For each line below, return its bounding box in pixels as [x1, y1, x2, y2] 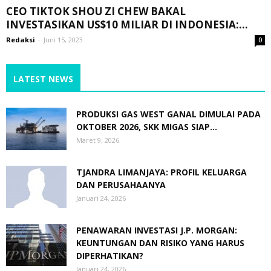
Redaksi [6, 34, 35, 44]
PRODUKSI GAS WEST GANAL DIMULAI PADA [76, 108, 261, 120]
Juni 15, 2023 [44, 34, 83, 44]
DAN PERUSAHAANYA [76, 178, 166, 191]
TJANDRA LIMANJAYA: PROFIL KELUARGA [76, 166, 247, 178]
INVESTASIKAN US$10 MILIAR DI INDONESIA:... [6, 17, 248, 31]
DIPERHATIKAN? [76, 249, 143, 261]
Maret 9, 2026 [76, 135, 119, 145]
